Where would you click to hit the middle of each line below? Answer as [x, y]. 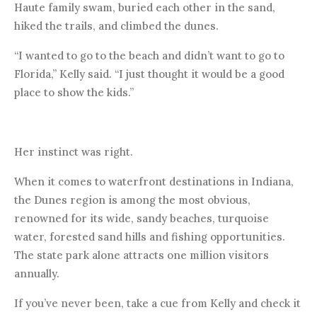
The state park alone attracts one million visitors [142, 255]
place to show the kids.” [74, 92]
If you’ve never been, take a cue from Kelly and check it [157, 303]
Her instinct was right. [74, 152]
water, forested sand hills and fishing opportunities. [150, 237]
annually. [37, 273]
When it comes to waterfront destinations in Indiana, [154, 181]
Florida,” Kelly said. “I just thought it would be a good [149, 74]
